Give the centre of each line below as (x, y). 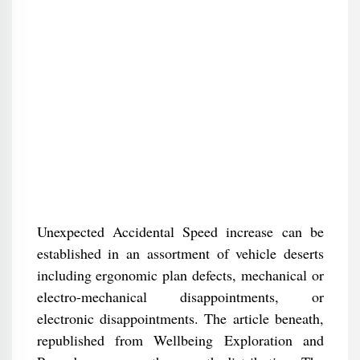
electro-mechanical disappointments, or (180, 297)
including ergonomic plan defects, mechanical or (180, 275)
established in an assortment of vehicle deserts (180, 253)
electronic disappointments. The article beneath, (180, 318)
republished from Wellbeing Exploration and (180, 340)
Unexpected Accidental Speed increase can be (180, 231)
